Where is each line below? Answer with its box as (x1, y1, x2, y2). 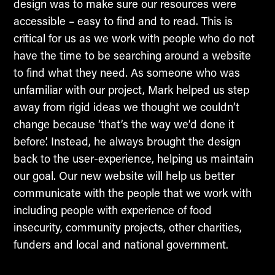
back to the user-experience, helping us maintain (13, 151, 254, 166)
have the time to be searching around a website (13, 48, 251, 63)
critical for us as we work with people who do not (13, 31, 255, 46)
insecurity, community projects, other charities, (13, 220, 242, 235)
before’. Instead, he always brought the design (13, 134, 241, 149)
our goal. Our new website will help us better (13, 168, 234, 184)
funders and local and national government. (13, 237, 228, 252)
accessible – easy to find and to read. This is (13, 14, 233, 29)
